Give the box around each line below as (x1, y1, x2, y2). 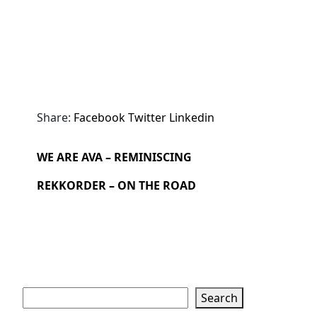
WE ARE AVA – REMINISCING (37, 149, 192, 165)
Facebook (74, 109, 125, 125)
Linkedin (169, 109, 214, 125)
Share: (37, 109, 71, 125)
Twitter (128, 109, 166, 125)
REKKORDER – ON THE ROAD (37, 177, 196, 193)
